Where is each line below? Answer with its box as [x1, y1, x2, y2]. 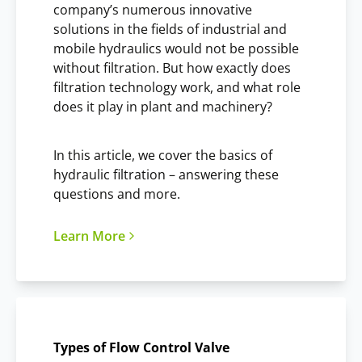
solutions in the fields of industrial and [53, 19, 287, 38]
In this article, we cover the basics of [53, 145, 272, 164]
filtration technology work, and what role [53, 78, 301, 96]
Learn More [53, 226, 125, 245]
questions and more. [53, 184, 180, 203]
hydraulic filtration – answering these [53, 165, 279, 183]
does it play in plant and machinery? [53, 97, 272, 116]
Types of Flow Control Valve [53, 338, 229, 356]
